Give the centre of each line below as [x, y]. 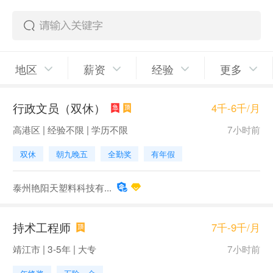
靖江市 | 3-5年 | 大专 [54, 249]
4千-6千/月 [236, 108]
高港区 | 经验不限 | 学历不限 [70, 129]
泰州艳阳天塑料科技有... [62, 187]
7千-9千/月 [236, 227]
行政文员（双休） [59, 108]
